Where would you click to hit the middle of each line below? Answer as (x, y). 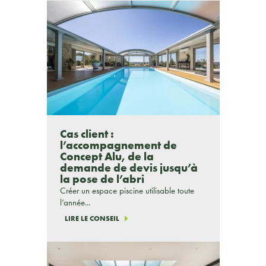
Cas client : (87, 134)
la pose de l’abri (102, 179)
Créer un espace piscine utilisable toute (127, 191)
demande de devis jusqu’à (129, 168)
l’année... (75, 202)
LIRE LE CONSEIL (92, 218)
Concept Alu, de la (107, 156)
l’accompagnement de (118, 145)
